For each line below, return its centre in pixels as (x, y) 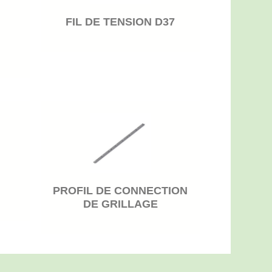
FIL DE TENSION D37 (121, 22)
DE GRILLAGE (120, 204)
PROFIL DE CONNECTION (121, 191)
